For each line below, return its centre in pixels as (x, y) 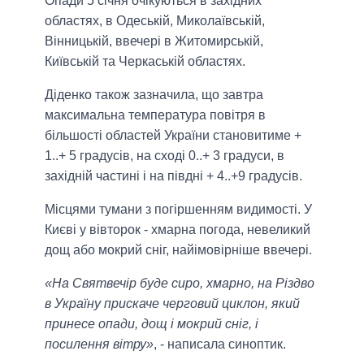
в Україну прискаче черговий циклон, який (172, 303)
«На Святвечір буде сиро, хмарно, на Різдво (180, 283)
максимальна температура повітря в (155, 115)
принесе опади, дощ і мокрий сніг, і (152, 323)
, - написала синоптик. (220, 344)
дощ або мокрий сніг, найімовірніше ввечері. (178, 249)
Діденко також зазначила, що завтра (154, 94)
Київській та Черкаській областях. (145, 61)
